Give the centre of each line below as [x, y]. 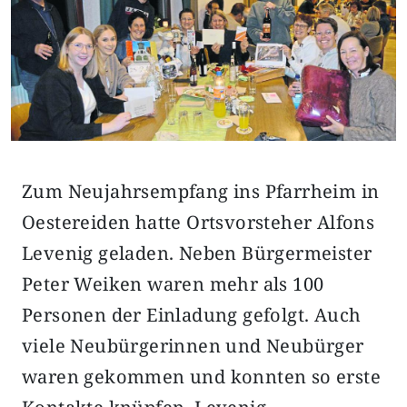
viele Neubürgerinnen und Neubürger [193, 345]
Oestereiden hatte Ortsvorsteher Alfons [199, 222]
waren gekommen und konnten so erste [201, 376]
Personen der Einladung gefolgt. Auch [192, 314]
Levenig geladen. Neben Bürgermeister [197, 253]
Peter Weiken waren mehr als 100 [173, 283]
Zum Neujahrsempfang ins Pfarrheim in [201, 191]
